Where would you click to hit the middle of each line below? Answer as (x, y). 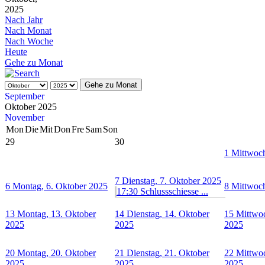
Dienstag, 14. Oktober (168, 214)
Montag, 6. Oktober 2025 (60, 186)
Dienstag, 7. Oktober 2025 (172, 180)
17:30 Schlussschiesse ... (162, 191)
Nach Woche (29, 41)
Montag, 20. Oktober (56, 253)
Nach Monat (28, 30)
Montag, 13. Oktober (56, 214)
